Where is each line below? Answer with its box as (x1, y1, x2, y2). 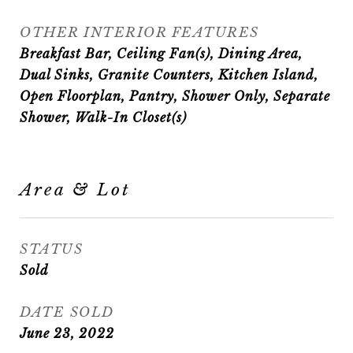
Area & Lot (20, 180, 131, 200)
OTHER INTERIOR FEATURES (20, 24, 259, 41)
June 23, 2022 (20, 325, 114, 341)
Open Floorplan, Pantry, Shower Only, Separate (20, 88, 330, 104)
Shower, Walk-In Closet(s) (20, 110, 187, 125)
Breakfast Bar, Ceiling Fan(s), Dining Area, (20, 46, 303, 61)
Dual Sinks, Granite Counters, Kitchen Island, (20, 67, 318, 83)
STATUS (20, 241, 83, 258)
